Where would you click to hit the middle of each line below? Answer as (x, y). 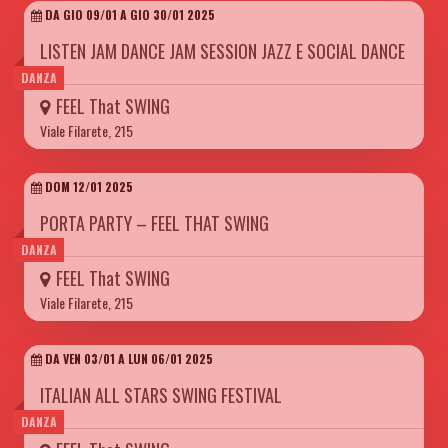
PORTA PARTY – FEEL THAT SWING (154, 222)
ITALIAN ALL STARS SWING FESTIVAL (161, 394)
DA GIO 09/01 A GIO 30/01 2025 (128, 14)
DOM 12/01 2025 (87, 186)
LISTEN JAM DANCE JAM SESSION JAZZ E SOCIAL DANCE (222, 50)
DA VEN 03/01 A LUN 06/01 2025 (127, 358)
